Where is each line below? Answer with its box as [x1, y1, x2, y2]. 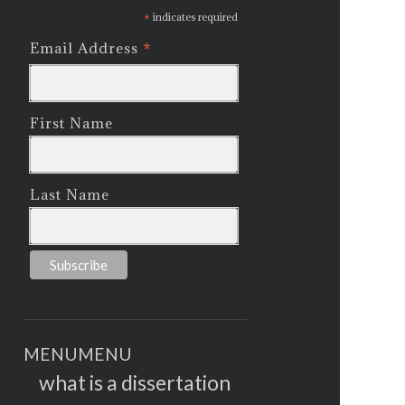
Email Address [30, 38, 144, 57]
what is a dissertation [39, 370, 231, 396]
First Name [30, 113, 114, 132]
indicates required [150, 9, 239, 24]
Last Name [30, 185, 110, 204]
